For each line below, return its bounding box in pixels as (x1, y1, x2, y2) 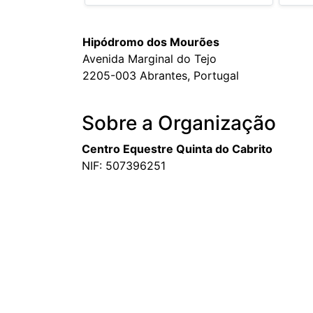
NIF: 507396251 (82, 159, 166, 173)
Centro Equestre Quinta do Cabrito (82, 142, 272, 156)
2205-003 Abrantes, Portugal (82, 68, 239, 83)
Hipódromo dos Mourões (82, 35, 219, 50)
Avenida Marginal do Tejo (82, 52, 217, 66)
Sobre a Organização (82, 111, 276, 136)
